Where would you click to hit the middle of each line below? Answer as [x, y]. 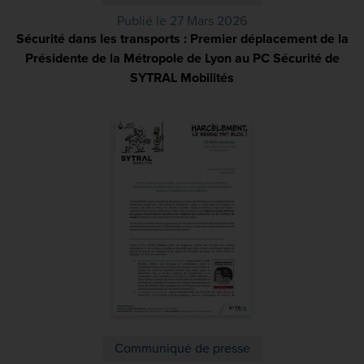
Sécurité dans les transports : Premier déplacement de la [182, 39]
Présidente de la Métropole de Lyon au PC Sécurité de [182, 58]
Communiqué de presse [182, 349]
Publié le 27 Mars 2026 [182, 21]
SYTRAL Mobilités [182, 78]
